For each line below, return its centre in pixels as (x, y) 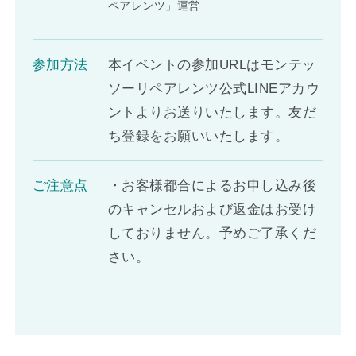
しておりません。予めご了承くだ (212, 234)
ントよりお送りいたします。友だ (212, 113)
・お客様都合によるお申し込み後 (212, 186)
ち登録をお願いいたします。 (198, 137)
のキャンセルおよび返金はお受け (212, 210)
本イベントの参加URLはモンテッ (212, 65)
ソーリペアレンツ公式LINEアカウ (214, 89)
